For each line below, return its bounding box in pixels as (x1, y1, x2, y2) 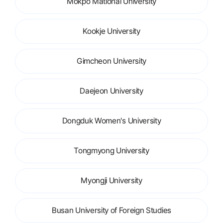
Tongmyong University (74, 146, 149, 155)
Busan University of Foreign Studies (52, 206, 171, 215)
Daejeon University (80, 86, 143, 96)
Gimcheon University (77, 56, 146, 66)
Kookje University (83, 26, 140, 36)
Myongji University (81, 176, 142, 185)
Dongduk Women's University (62, 116, 161, 125)
